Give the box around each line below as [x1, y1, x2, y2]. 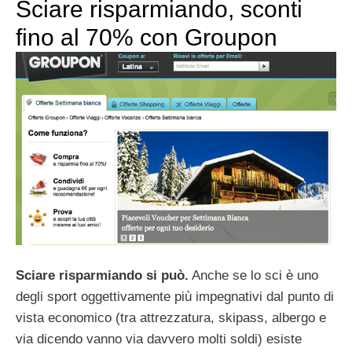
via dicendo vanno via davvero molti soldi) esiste [16, 332, 302, 347]
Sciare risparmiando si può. [16, 268, 189, 284]
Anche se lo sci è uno [189, 268, 318, 284]
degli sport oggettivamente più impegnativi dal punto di [16, 289, 334, 305]
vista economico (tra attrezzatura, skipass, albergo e [16, 310, 326, 326]
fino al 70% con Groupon [16, 24, 277, 50]
